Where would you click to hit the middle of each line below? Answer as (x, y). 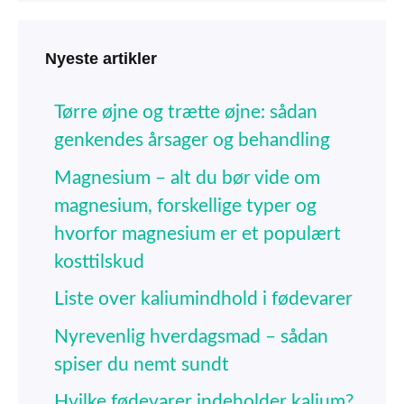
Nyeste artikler (101, 59)
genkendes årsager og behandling (192, 141)
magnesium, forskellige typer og (185, 206)
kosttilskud (99, 262)
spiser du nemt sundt (142, 364)
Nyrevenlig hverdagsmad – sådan (191, 336)
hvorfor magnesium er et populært (197, 234)
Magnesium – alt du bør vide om (187, 178)
